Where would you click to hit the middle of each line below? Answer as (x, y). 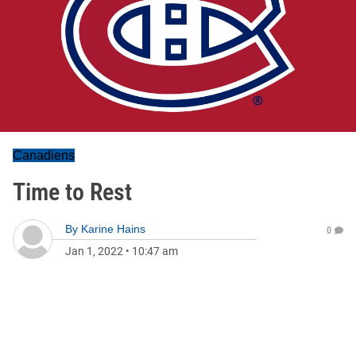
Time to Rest (72, 192)
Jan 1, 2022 (94, 251)
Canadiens (44, 155)
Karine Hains (113, 229)
